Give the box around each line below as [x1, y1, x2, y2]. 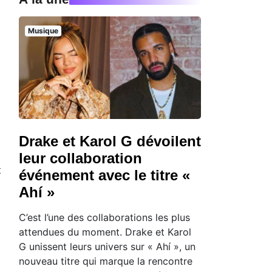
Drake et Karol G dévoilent [19, 132, 201, 149]
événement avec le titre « [19, 166, 190, 183]
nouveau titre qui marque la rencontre [19, 254, 192, 267]
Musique [27, 26, 58, 36]
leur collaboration [19, 149, 142, 166]
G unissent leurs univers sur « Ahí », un [19, 240, 195, 253]
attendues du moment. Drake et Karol [19, 225, 191, 238]
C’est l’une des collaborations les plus [19, 211, 190, 223]
